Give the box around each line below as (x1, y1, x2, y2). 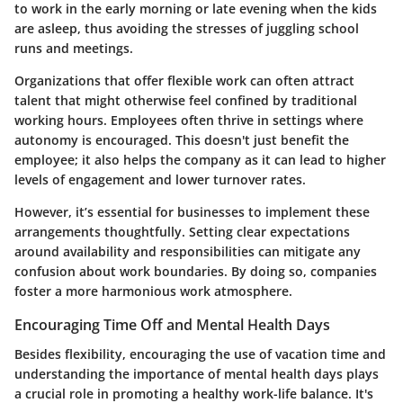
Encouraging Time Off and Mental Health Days (14, 315, 330, 336)
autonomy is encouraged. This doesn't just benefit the (14, 131, 349, 149)
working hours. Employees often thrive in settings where (14, 112, 363, 130)
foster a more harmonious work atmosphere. (14, 282, 292, 300)
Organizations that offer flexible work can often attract (14, 72, 354, 90)
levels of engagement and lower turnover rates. (14, 171, 306, 189)
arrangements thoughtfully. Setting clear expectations (14, 223, 350, 241)
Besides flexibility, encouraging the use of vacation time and (14, 345, 386, 363)
